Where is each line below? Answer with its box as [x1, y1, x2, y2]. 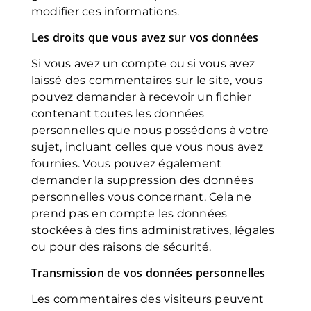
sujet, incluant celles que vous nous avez [31, 140, 263, 153]
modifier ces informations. [31, 5, 180, 18]
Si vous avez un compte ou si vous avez [31, 57, 255, 70]
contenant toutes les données [31, 107, 205, 120]
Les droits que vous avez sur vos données [31, 30, 259, 45]
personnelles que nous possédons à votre [31, 124, 269, 137]
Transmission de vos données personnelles [31, 265, 266, 280]
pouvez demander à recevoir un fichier [31, 90, 251, 103]
